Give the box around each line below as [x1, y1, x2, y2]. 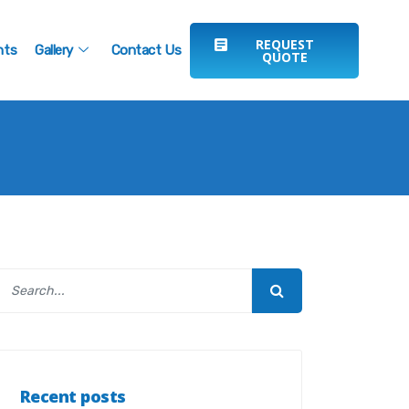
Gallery [35, 41, 74, 58]
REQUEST [255, 35, 314, 53]
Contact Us [110, 41, 182, 58]
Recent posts [20, 385, 126, 407]
